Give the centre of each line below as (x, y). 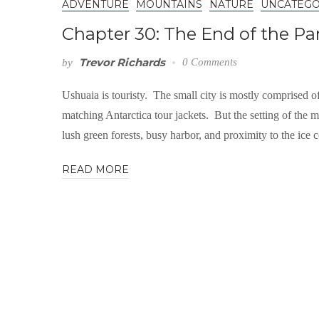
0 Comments (210, 62)
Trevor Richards (122, 63)
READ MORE (95, 170)
